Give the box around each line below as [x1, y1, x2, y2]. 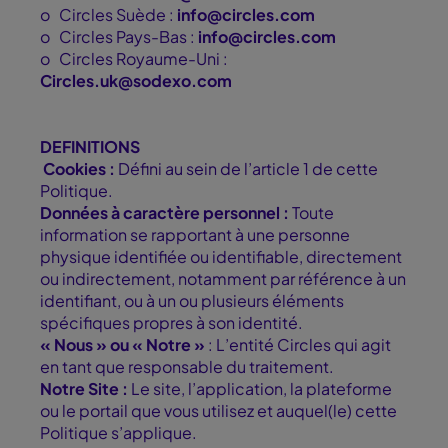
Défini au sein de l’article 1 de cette [118, 158, 378, 180]
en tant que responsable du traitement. [40, 356, 337, 378]
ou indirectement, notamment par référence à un [40, 268, 406, 290]
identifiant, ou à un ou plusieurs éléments [40, 290, 344, 312]
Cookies [40, 158, 106, 180]
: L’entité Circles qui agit [205, 334, 391, 356]
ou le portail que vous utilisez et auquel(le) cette [40, 400, 397, 422]
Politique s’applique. [40, 422, 200, 444]
